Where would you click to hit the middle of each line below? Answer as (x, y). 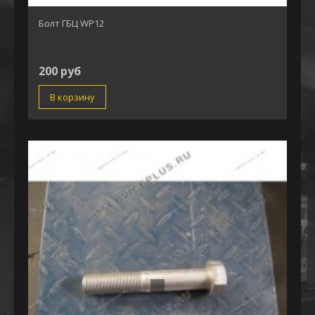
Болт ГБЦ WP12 (71, 24)
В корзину (72, 97)
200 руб (60, 71)
